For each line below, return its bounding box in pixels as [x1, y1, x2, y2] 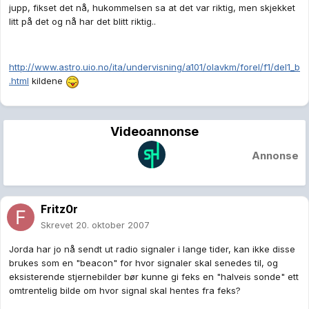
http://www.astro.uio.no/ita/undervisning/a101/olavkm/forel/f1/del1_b [9, 61, 300, 73]
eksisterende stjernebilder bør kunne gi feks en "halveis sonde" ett [9, 271, 299, 283]
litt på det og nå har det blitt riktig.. [9, 16, 156, 28]
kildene [29, 75, 66, 87]
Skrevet [41, 219, 76, 231]
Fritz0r [41, 202, 78, 217]
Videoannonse [110, 124, 199, 139]
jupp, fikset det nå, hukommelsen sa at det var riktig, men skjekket [9, 2, 295, 14]
